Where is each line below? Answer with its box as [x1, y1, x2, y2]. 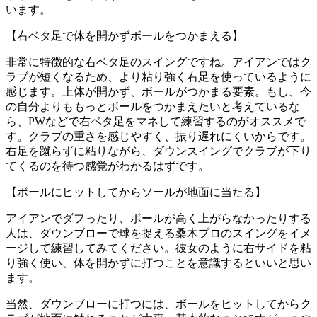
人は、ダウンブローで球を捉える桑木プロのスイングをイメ [6, 226, 311, 239]
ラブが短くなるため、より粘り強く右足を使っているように [6, 70, 311, 83]
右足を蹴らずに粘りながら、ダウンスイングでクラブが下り [6, 144, 311, 157]
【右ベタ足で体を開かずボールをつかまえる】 [6, 29, 243, 42]
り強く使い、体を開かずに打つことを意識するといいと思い [6, 256, 311, 269]
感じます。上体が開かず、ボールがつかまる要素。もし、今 [6, 85, 311, 98]
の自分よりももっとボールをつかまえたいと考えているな [6, 100, 300, 113]
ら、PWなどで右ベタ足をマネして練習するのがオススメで [6, 115, 306, 127]
